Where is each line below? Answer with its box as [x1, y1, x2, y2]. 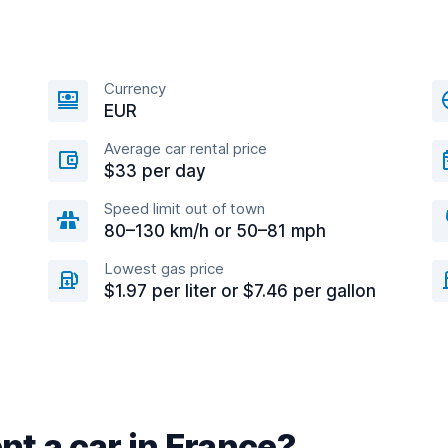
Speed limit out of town [104, 199, 265, 218]
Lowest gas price [104, 259, 224, 278]
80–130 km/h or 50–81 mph [104, 221, 326, 241]
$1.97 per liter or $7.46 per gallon [104, 281, 376, 301]
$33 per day [104, 161, 206, 181]
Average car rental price [104, 139, 267, 158]
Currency [104, 79, 166, 98]
